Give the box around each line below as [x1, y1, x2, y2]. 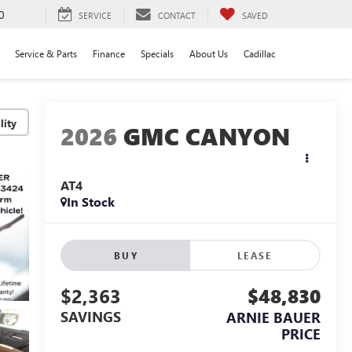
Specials [141, 46, 174, 60]
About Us [189, 46, 228, 60]
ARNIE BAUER [226, 308, 321, 328]
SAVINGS [60, 307, 121, 327]
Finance [93, 46, 125, 60]
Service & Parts [15, 46, 77, 60]
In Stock [66, 193, 115, 211]
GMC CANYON [123, 120, 290, 152]
